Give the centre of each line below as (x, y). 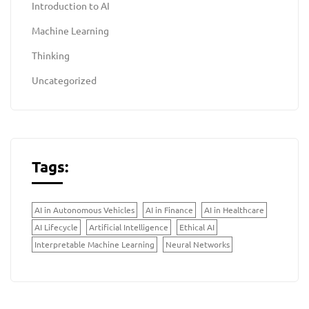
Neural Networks (198, 244)
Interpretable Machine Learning (94, 244)
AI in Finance (169, 209)
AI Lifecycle (56, 227)
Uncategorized (64, 80)
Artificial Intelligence (129, 227)
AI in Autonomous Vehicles (84, 209)
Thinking (51, 55)
